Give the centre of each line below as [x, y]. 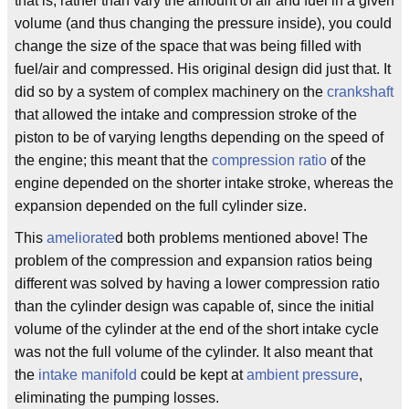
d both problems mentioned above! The [241, 238]
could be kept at [192, 375]
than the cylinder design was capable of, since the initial [194, 306]
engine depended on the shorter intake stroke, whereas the [204, 183]
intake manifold [88, 375]
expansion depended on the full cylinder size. [161, 206]
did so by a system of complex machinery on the [171, 92]
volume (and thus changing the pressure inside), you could [203, 23]
